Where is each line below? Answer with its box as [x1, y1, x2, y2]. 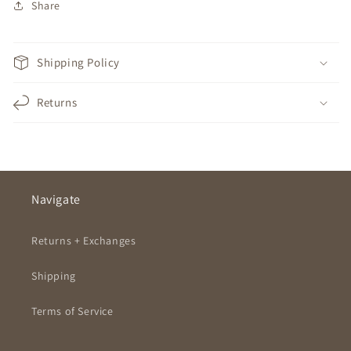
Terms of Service [31, 304, 114, 319]
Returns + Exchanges [31, 233, 136, 248]
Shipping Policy [37, 55, 120, 71]
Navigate [31, 191, 81, 208]
